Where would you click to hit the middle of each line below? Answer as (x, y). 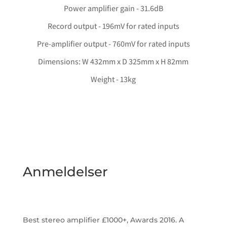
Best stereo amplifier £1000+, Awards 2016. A (103, 220)
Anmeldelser (65, 172)
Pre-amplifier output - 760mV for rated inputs (113, 44)
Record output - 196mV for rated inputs (113, 26)
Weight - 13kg (113, 80)
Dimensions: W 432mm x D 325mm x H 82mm (113, 62)
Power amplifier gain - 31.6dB (113, 9)
